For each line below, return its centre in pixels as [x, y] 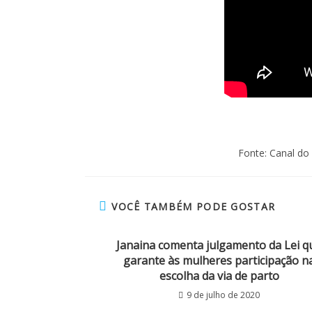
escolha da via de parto [219, 276]
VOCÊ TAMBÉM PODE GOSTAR [194, 207]
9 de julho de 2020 [223, 295]
